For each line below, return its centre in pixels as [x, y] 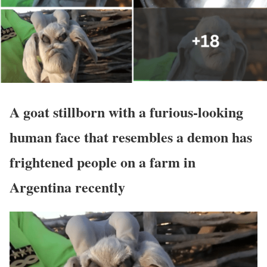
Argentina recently [67, 187]
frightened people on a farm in [103, 162]
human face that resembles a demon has [131, 137]
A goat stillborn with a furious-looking [126, 112]
